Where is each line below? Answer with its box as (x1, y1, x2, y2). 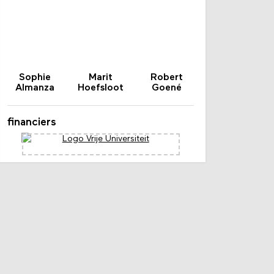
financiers (7, 116, 57, 128)
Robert (150, 72, 183, 83)
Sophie (18, 72, 51, 83)
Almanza (15, 83, 54, 93)
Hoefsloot (78, 83, 124, 93)
